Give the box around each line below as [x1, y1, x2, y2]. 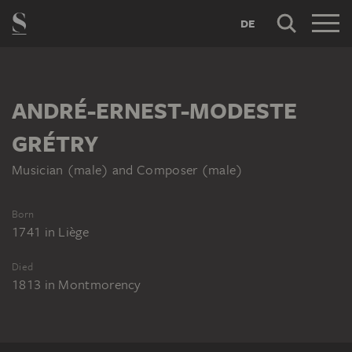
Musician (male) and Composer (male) [12, 161, 244, 179]
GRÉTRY [12, 128, 98, 159]
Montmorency [58, 276, 141, 294]
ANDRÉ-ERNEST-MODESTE [12, 95, 297, 126]
